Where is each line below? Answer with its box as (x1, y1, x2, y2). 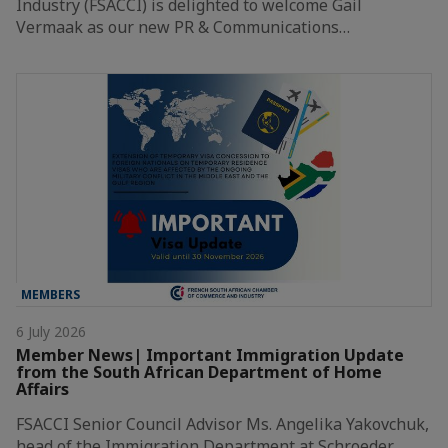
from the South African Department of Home (16, 361, 382, 384)
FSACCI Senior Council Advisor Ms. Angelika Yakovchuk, (16, 413, 429, 436)
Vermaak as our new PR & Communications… (16, 15, 350, 38)
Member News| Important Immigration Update (16, 344, 404, 367)
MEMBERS (21, 286, 80, 304)
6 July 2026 (16, 322, 86, 342)
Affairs (16, 378, 69, 401)
